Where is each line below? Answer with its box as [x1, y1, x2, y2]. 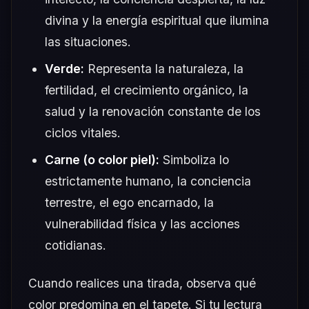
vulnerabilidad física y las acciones [45, 216, 240, 231]
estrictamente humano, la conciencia [45, 173, 251, 188]
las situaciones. [45, 34, 131, 49]
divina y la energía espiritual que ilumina [45, 12, 269, 28]
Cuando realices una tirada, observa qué [28, 275, 256, 290]
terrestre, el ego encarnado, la [45, 195, 214, 210]
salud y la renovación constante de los [45, 103, 261, 119]
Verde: [45, 61, 84, 76]
